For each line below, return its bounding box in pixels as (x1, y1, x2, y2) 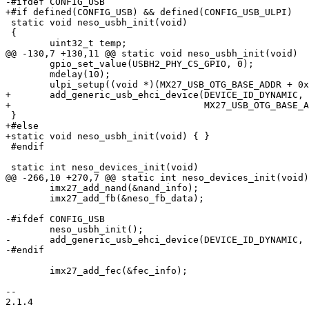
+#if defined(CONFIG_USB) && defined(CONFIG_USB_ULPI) (6, 7, 292, 18)
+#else (6, 121, 39, 132)
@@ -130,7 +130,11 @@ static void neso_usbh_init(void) (6, 48, 298, 59)
